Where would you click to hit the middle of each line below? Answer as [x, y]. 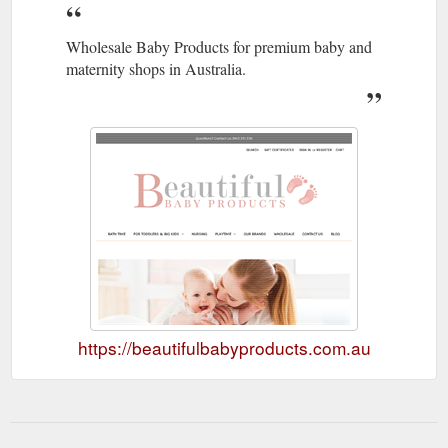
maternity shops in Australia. [156, 68]
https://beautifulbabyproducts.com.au [224, 347]
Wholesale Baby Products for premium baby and [219, 46]
